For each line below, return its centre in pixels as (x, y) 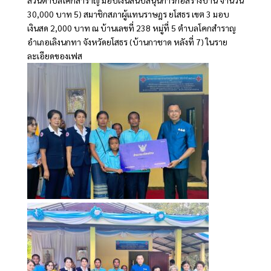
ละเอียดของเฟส (54, 55)
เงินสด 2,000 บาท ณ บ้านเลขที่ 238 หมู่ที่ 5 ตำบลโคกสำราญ (131, 28)
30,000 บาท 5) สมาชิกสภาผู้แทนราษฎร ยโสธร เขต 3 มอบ (128, 14)
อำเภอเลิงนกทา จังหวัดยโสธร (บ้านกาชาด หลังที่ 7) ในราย (127, 41)
